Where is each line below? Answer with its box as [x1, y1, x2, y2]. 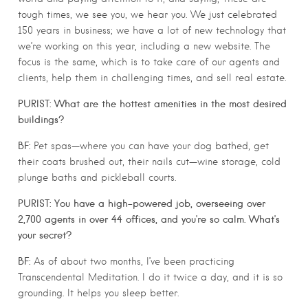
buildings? [18, 113, 64, 126]
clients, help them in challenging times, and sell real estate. [18, 72, 286, 84]
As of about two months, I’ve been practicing [30, 255, 234, 267]
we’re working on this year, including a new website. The [18, 41, 270, 52]
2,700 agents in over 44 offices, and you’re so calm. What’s [18, 213, 280, 226]
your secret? [18, 229, 71, 242]
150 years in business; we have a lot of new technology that [18, 25, 286, 36]
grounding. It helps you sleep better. [18, 287, 179, 298]
